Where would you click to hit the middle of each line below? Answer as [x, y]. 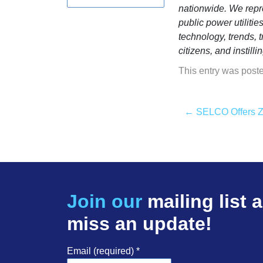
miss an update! [139, 224]
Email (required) [102, 251]
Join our [104, 201]
